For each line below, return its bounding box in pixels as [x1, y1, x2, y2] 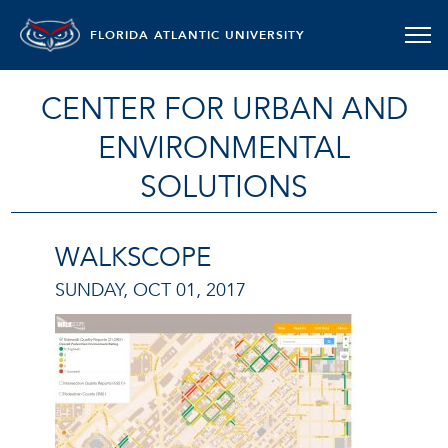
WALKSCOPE [55, 240, 211, 276]
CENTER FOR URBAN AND [40, 89, 408, 130]
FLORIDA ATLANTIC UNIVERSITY [90, 27, 305, 43]
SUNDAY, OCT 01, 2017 [55, 277, 246, 303]
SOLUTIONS [140, 167, 308, 208]
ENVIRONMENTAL [98, 128, 350, 169]
